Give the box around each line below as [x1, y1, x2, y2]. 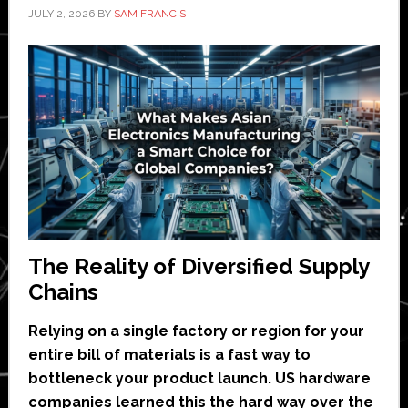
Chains [27, 279, 98, 306]
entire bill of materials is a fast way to [27, 346, 311, 364]
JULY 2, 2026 [27, 6, 95, 20]
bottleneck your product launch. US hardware [27, 370, 371, 388]
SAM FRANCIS [113, 6, 186, 20]
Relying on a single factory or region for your [27, 322, 364, 341]
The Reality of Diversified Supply [27, 253, 369, 280]
